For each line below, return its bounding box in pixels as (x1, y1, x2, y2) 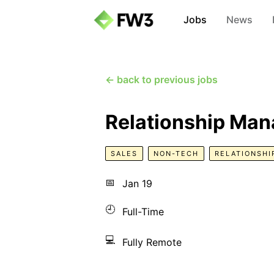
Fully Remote (122, 236, 182, 248)
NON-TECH (154, 149, 199, 158)
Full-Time (122, 206, 164, 218)
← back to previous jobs (105, 73, 218, 86)
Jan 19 (122, 177, 152, 190)
